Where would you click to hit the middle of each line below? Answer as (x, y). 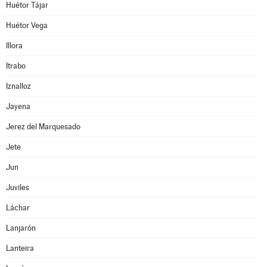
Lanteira (20, 248)
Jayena (18, 106)
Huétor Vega (27, 25)
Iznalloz (18, 86)
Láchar (18, 208)
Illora (14, 46)
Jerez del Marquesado (43, 127)
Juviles (18, 187)
